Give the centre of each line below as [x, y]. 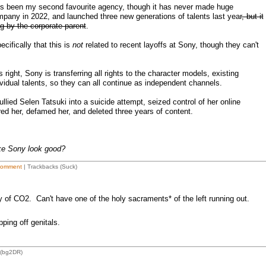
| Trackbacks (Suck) [49, 167]
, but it [252, 16]
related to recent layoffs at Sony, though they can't [171, 45]
